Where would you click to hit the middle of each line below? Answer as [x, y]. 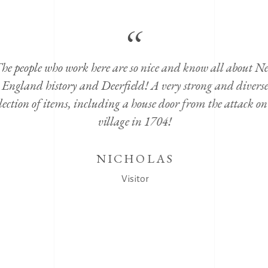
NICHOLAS [135, 159]
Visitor [134, 179]
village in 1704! [135, 121]
